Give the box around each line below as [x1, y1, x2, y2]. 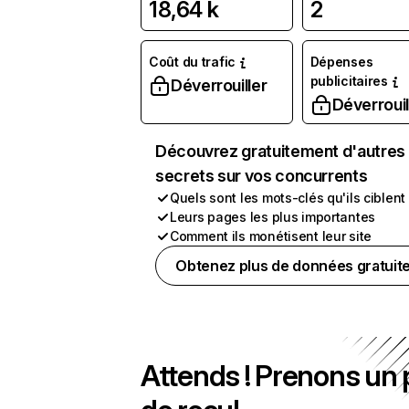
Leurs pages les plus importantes [170, 209, 376, 225]
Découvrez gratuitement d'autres [155, 142, 405, 161]
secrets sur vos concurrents [155, 166, 368, 185]
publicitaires [309, 73, 388, 89]
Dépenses [309, 54, 373, 69]
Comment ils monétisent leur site [170, 228, 372, 244]
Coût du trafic [149, 54, 236, 69]
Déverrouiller [171, 76, 267, 95]
